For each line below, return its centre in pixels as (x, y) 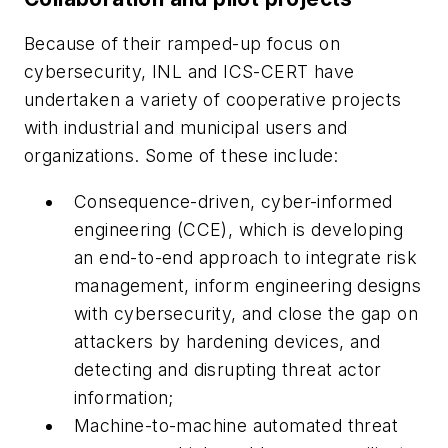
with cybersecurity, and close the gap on (246, 313)
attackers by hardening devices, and (227, 341)
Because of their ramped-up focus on (182, 44)
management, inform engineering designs (248, 285)
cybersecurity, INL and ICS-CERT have (189, 72)
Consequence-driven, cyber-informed (233, 201)
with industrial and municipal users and (186, 128)
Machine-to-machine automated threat (236, 425)
